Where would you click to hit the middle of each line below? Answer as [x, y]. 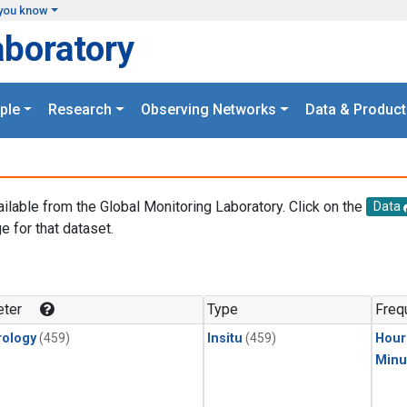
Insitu [225, 339]
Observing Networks [208, 110]
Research [80, 110]
